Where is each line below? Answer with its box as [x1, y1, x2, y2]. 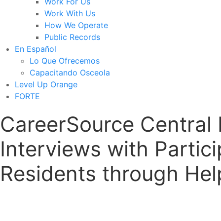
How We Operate [44, 20, 108, 31]
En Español [15, 44, 56, 54]
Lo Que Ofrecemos [30, 56, 100, 66]
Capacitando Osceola [30, 68, 110, 78]
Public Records [44, 32, 100, 42]
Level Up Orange [15, 79, 77, 90]
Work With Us [44, 8, 95, 19]
